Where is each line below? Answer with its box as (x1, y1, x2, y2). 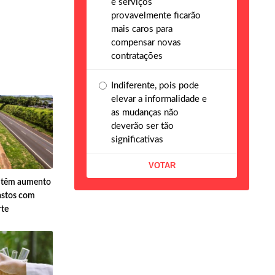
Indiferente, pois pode (111, 80, 199, 90)
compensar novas (111, 37, 181, 47)
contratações (111, 51, 163, 61)
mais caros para (111, 24, 172, 34)
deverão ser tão (111, 121, 174, 131)
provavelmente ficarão (111, 10, 201, 20)
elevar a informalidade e (111, 94, 207, 104)
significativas (111, 134, 163, 144)
